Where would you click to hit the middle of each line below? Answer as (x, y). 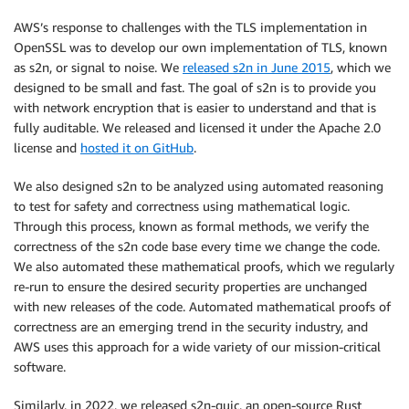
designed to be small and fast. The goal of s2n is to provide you (195, 87)
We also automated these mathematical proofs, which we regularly (204, 266)
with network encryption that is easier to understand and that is (195, 107)
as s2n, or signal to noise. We (98, 67)
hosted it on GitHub (137, 147)
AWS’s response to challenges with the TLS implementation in (190, 26)
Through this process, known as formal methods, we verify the (191, 225)
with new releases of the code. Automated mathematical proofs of (202, 306)
